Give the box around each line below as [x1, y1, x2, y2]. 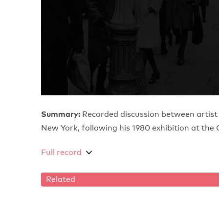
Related [46, 175, 75, 184]
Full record [41, 148, 82, 157]
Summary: [41, 109, 80, 119]
